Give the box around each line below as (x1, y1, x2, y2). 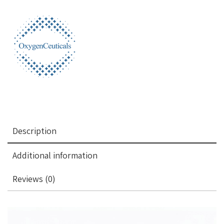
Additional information (12, 149, 97, 161)
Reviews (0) (12, 173, 55, 184)
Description (12, 125, 56, 136)
